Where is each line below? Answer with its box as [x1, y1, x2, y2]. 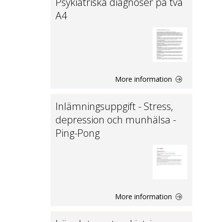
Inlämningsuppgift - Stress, [55, 100, 173, 113]
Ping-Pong [55, 126, 100, 140]
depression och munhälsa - [55, 113, 176, 126]
